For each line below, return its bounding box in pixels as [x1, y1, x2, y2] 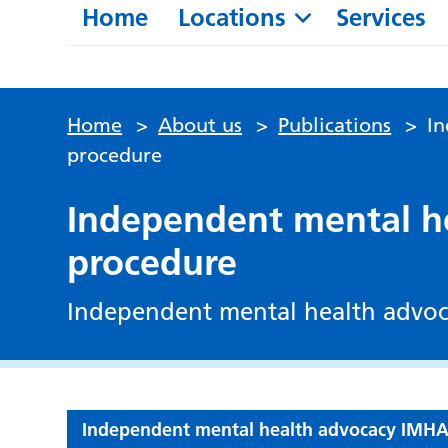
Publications [278, 113, 392, 138]
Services [336, 3, 427, 33]
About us [158, 113, 243, 138]
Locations [178, 3, 287, 33]
